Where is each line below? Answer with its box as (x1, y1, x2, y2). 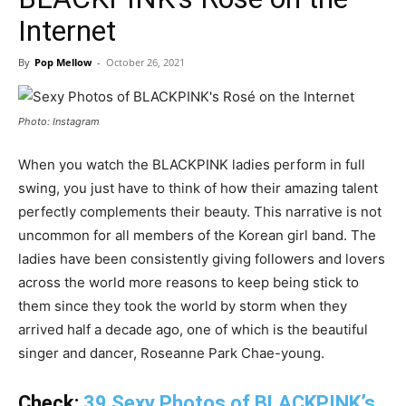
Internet (18, 13, 116, 48)
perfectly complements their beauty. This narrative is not (18, 202, 382, 220)
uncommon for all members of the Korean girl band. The (18, 226, 376, 244)
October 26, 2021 (106, 54, 185, 69)
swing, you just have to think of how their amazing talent (18, 179, 378, 197)
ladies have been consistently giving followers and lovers (18, 249, 385, 267)
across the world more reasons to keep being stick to (18, 273, 359, 291)
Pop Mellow (34, 54, 92, 69)
